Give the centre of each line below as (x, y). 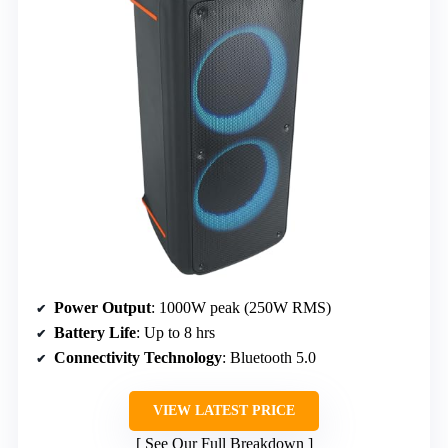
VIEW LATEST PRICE (224, 410)
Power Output (102, 307)
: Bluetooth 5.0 (269, 357)
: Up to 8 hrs (175, 332)
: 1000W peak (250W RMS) (241, 307)
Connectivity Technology (138, 357)
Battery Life (95, 332)
